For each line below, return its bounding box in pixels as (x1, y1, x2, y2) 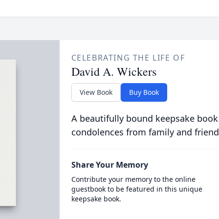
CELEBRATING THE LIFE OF (71, 52, 185, 63)
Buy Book (129, 88, 159, 97)
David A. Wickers (71, 64, 156, 79)
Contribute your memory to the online (71, 175, 196, 184)
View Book (79, 88, 112, 97)
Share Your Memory (71, 159, 148, 170)
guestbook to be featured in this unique (71, 184, 202, 194)
